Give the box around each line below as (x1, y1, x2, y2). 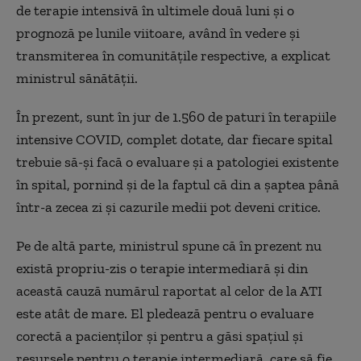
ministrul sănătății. (16, 68, 138, 87)
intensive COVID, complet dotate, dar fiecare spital (16, 130, 333, 148)
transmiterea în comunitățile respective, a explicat (16, 46, 330, 64)
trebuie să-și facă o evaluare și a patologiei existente (16, 152, 338, 171)
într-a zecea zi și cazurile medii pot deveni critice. (16, 197, 321, 216)
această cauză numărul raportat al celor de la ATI (16, 281, 322, 300)
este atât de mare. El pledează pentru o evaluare (16, 304, 313, 322)
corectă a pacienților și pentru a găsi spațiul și (16, 326, 303, 345)
